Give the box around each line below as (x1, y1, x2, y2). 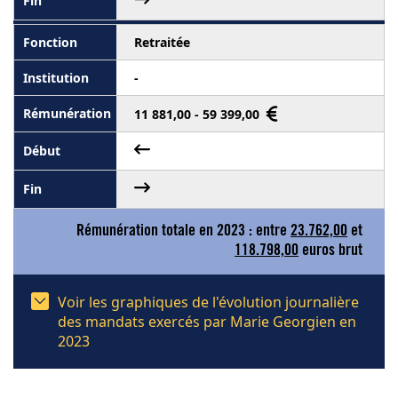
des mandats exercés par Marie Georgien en (58, 311, 356, 331)
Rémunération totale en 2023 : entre (76, 223, 291, 240)
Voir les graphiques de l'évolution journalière (58, 291, 359, 312)
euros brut (298, 243, 362, 259)
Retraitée (134, 33, 190, 51)
